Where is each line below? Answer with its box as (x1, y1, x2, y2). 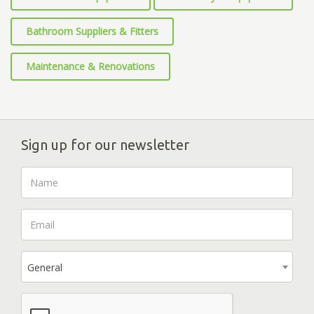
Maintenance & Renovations (26, 60, 155, 74)
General (27, 261, 62, 275)
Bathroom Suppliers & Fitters (26, 25, 158, 39)
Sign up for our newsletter (21, 137, 189, 153)
